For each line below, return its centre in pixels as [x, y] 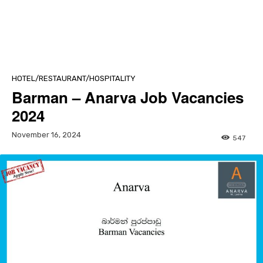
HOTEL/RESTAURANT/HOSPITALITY [74, 79]
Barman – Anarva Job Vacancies [128, 97]
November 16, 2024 [46, 135]
